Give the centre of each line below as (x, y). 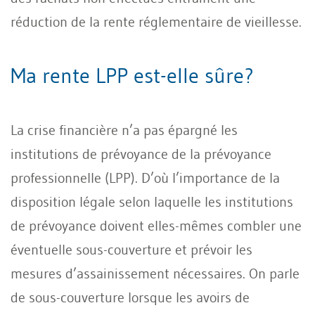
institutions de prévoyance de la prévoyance (141, 154)
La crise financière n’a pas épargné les (124, 130)
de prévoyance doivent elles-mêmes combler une (156, 225)
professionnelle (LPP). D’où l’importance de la (145, 178)
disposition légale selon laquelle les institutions (152, 201)
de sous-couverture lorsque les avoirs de (130, 297)
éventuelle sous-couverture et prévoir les (131, 249)
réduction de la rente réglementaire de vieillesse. (156, 21)
